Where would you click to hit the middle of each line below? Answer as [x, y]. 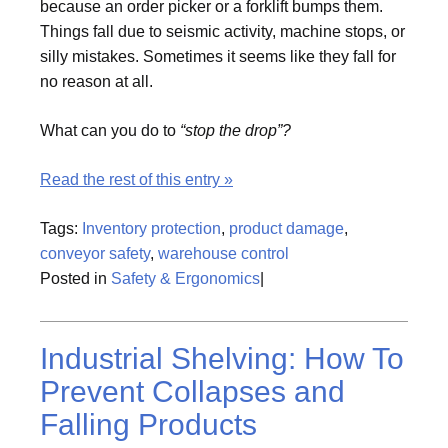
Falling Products [148, 424]
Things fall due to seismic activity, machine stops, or [222, 31]
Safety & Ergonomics [185, 278]
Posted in [75, 278]
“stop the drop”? [235, 130]
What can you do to [110, 130]
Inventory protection [151, 228]
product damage [286, 228]
